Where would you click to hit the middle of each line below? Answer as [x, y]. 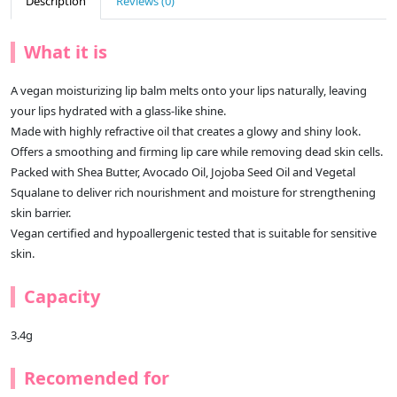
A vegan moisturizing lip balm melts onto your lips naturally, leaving [189, 91]
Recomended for [97, 378]
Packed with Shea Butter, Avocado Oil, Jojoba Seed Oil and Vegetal [183, 172]
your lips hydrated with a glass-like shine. [118, 111]
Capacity [62, 297]
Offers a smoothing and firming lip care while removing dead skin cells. [197, 152]
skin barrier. [41, 213]
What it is [66, 52]
